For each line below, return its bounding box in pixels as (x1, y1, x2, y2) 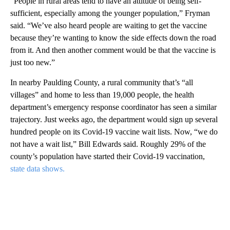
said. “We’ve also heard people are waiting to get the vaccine (10, 21, 207, 30)
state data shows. (10, 164, 65, 173)
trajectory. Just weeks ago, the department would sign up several (10, 114, 218, 124)
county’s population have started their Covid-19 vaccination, (10, 151, 205, 161)
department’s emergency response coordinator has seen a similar (10, 102, 217, 111)
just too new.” (10, 57, 55, 67)
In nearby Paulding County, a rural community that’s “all (10, 78, 193, 87)
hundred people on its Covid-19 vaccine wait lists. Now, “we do (10, 127, 218, 136)
